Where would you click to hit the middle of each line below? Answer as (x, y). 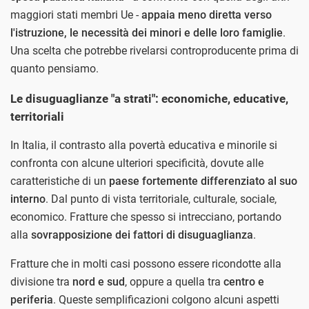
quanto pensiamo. (54, 69)
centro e (244, 282)
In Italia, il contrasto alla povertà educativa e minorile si (144, 146)
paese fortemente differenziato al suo (203, 181)
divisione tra (41, 282)
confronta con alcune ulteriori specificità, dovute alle (137, 163)
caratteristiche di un (60, 181)
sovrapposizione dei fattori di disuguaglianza (142, 235)
